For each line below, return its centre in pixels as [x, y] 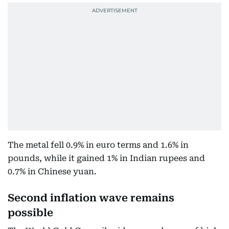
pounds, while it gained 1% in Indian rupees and [106, 158]
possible [30, 213]
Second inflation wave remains [91, 198]
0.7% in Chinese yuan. [52, 171]
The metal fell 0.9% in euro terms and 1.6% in [98, 145]
